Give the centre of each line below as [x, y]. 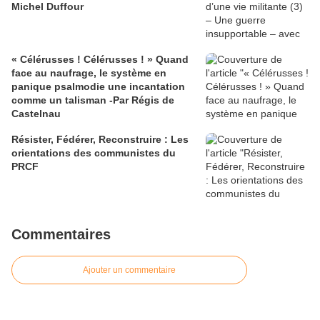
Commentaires [61, 235]
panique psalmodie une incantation [98, 87]
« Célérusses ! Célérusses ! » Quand [100, 60]
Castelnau [36, 114]
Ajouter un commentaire [129, 270]
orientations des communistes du [94, 153]
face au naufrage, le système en [89, 73]
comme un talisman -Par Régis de [93, 100]
